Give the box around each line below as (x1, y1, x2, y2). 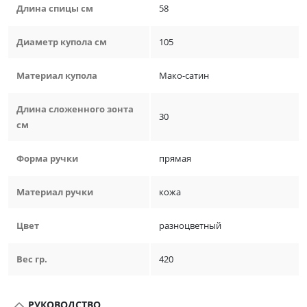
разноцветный (159, 219, 221, 232)
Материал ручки (16, 186, 93, 199)
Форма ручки (16, 152, 78, 165)
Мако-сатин (159, 69, 209, 82)
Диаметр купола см (16, 36, 107, 49)
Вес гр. (16, 253, 47, 266)
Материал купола (16, 69, 97, 82)
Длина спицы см (16, 2, 93, 15)
